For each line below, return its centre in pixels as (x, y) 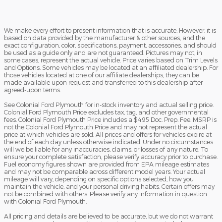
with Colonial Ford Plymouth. (45, 201)
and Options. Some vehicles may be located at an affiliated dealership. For (111, 68)
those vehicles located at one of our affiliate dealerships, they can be (102, 75)
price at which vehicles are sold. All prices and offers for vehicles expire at (108, 135)
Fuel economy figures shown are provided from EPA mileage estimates (107, 164)
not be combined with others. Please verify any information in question (106, 194)
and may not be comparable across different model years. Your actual (105, 172)
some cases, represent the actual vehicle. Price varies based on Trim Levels (111, 60)
